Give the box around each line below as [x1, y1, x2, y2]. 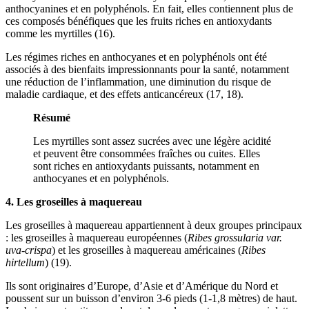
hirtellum [6, 256, 45, 268]
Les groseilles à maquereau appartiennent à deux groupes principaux [6, 219, 302, 231]
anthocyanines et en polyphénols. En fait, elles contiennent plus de [6, 2, 293, 14]
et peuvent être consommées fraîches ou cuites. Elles [33, 147, 260, 159]
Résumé [33, 111, 70, 123]
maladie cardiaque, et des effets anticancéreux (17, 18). [6, 88, 243, 100]
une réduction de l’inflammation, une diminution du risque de [6, 75, 271, 88]
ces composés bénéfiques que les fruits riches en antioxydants [6, 14, 272, 27]
